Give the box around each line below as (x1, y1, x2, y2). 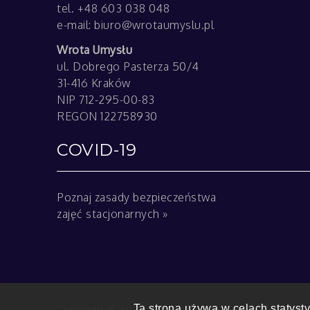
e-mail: (57, 18, 94, 32)
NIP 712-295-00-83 (57, 93, 155, 107)
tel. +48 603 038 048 (57, 1, 170, 15)
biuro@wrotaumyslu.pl (94, 18, 214, 32)
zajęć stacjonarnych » (57, 206, 168, 221)
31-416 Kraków (57, 76, 131, 90)
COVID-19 (57, 139, 136, 160)
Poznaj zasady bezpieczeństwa (57, 190, 216, 204)
